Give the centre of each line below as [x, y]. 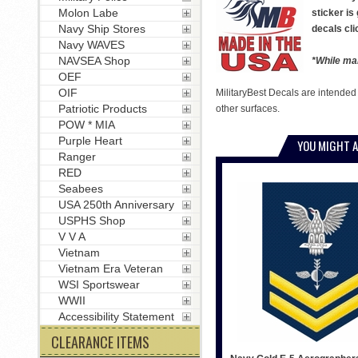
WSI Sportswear [99, 284]
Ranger [77, 157]
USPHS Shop [91, 221]
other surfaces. [247, 109]
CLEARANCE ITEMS [100, 342]
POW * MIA [86, 125]
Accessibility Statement [116, 316]
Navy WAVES [91, 45]
